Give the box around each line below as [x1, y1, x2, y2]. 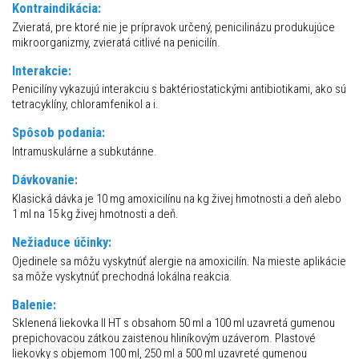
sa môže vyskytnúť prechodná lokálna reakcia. [12, 268, 232, 284]
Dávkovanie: [12, 171, 78, 188]
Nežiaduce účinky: [12, 233, 111, 250]
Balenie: [12, 296, 56, 313]
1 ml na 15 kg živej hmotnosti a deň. [12, 206, 179, 221]
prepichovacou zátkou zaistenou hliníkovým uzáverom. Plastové [12, 331, 316, 346]
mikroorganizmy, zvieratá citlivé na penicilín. [12, 34, 220, 50]
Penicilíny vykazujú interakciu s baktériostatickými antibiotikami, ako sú [12, 82, 346, 97]
